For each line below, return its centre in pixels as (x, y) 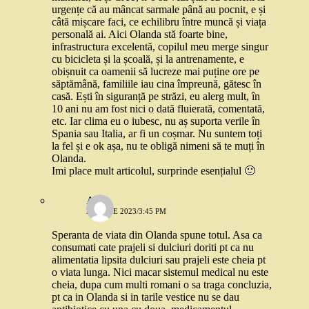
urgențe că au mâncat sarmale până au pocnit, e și (159, 10)
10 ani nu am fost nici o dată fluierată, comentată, (158, 109)
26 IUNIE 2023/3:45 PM (126, 211)
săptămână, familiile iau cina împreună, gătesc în (157, 84)
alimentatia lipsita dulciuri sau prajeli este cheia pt (159, 260)
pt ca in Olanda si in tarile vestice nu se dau (146, 297)
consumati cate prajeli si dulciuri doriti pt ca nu (153, 248)
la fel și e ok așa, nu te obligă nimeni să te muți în (158, 146)
